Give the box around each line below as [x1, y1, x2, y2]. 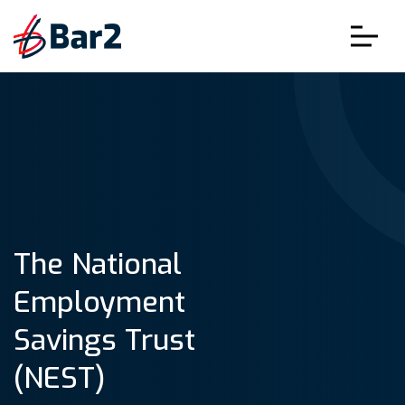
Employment [14, 283, 185, 321]
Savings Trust [14, 321, 195, 359]
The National [14, 245, 182, 283]
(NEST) [14, 359, 106, 397]
